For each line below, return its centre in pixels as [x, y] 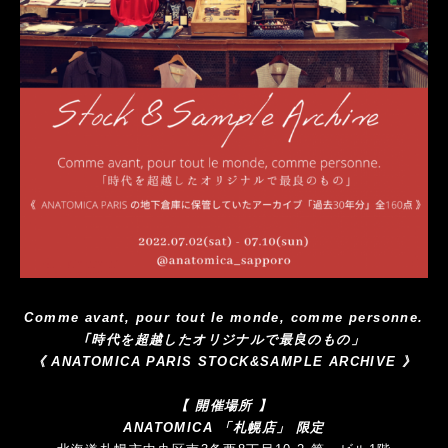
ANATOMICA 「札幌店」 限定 [224, 427]
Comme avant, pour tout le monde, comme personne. [224, 317]
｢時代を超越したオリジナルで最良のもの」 [224, 339]
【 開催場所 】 [224, 405]
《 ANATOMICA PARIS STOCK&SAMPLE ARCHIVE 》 [224, 361]
